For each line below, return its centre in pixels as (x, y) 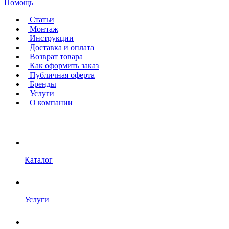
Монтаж (43, 29)
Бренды (42, 84)
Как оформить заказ (63, 66)
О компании (50, 102)
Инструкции (51, 38)
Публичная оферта (61, 75)
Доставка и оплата (61, 47)
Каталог (39, 160)
